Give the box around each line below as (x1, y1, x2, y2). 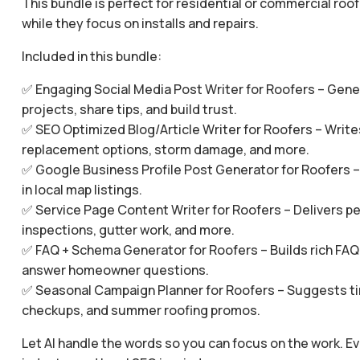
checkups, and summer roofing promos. (21, 301, 260, 319)
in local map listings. (21, 181, 142, 198)
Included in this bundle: (21, 47, 162, 65)
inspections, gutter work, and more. (21, 221, 235, 239)
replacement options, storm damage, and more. (21, 141, 309, 158)
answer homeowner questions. (21, 261, 209, 279)
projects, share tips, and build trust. (21, 100, 237, 118)
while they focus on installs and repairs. (21, 14, 259, 32)
